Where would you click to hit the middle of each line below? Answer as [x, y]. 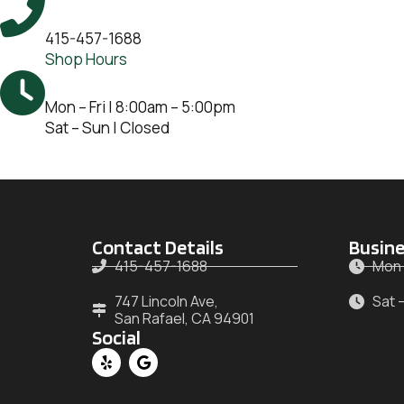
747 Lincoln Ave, [166, 301]
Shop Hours [86, 59]
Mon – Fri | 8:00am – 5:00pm [140, 106]
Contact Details [158, 247]
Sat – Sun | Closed [107, 127]
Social [116, 337]
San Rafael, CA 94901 [184, 318]
